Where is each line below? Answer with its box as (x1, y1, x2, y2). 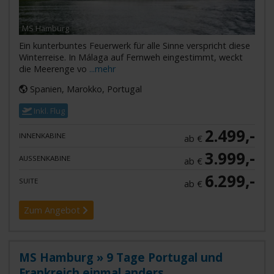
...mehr (89, 62, 116, 75)
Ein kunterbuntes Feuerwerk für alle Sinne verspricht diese (18, 39, 250, 51)
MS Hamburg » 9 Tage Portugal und (18, 250, 223, 265)
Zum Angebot (24, 204, 83, 216)
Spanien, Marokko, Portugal (27, 83, 142, 95)
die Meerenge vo (18, 62, 89, 75)
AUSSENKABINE (18, 154, 67, 163)
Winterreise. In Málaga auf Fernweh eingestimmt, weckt (18, 51, 243, 63)
